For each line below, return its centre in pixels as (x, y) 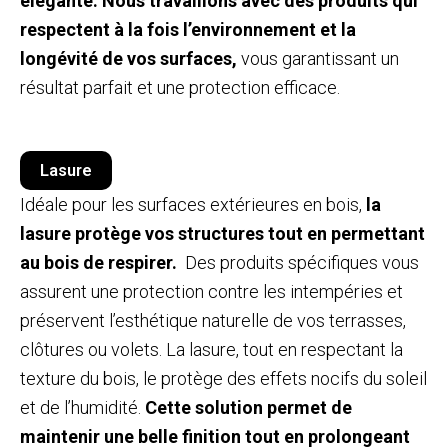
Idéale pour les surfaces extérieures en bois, (193, 205)
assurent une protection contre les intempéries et (211, 292)
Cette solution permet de (248, 408)
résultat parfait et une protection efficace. (180, 88)
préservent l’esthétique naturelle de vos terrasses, (213, 321)
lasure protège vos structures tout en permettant (222, 234)
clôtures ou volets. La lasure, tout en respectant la (211, 350)
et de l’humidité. (82, 408)
